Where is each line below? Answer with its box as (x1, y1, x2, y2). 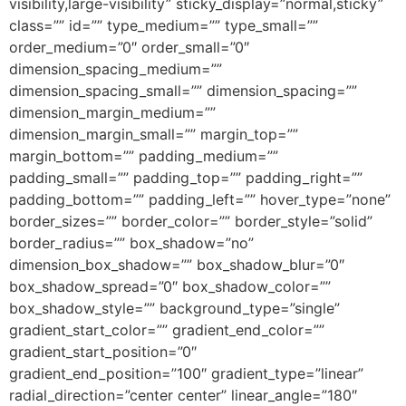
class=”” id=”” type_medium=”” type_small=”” (9, 16, 318, 34)
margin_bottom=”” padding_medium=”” (9, 147, 278, 165)
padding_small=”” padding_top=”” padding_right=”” (9, 169, 362, 187)
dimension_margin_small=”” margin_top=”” (9, 125, 298, 143)
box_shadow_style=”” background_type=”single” (9, 299, 340, 317)
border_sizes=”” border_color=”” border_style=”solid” (9, 212, 372, 230)
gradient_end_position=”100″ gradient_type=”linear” (9, 364, 363, 382)
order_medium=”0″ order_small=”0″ (9, 38, 249, 56)
